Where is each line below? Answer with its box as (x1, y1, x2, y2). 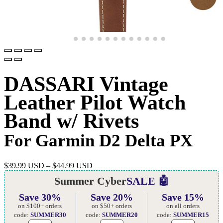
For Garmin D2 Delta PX (4, 131, 193, 150)
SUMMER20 (102, 211, 138, 219)
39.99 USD (8, 161, 44, 170)
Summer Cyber (54, 174, 126, 187)
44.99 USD (56, 161, 93, 170)
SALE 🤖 (126, 174, 169, 187)
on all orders (166, 202, 200, 210)
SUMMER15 (173, 211, 210, 219)
